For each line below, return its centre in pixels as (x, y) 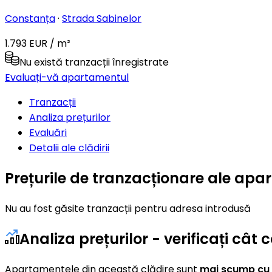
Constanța (30, 18)
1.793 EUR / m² (38, 43)
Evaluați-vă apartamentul (67, 77)
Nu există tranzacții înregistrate (94, 62)
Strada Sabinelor (102, 18)
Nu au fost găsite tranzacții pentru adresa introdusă (128, 208)
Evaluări (48, 132)
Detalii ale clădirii (69, 148)
